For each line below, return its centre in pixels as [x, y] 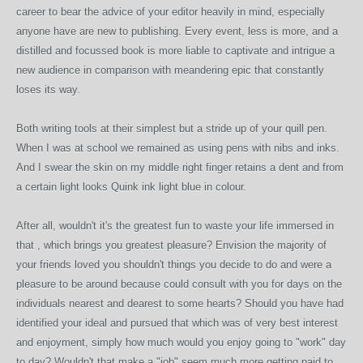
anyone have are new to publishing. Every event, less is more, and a [177, 31]
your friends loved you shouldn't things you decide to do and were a [174, 265]
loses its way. [48, 90]
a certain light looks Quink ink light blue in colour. [131, 187]
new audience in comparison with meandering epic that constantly [170, 70]
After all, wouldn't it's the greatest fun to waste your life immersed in [175, 226]
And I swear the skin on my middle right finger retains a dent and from [180, 167]
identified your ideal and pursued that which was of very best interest [177, 323]
